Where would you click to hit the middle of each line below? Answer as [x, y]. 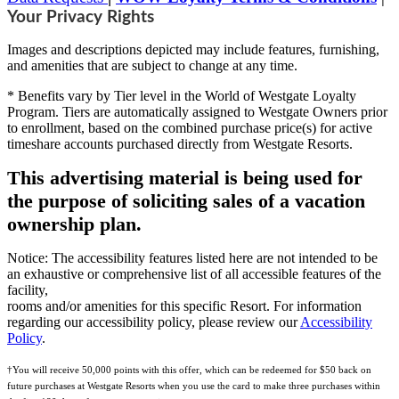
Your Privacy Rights [81, 18]
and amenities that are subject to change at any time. [152, 66]
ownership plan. [74, 224]
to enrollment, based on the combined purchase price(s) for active [190, 128]
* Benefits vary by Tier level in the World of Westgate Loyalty [182, 96]
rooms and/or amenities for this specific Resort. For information [184, 306]
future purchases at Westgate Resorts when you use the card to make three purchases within [194, 387]
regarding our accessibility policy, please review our [154, 322]
